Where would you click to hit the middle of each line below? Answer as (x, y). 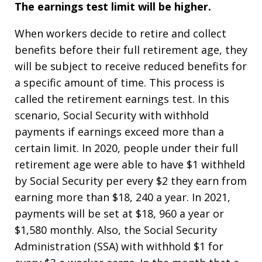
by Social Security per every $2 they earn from (131, 181)
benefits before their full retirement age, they (131, 50)
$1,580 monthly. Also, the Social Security (116, 230)
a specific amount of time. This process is (120, 83)
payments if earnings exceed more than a (119, 132)
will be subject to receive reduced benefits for (131, 66)
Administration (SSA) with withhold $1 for (119, 247)
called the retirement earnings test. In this (122, 99)
